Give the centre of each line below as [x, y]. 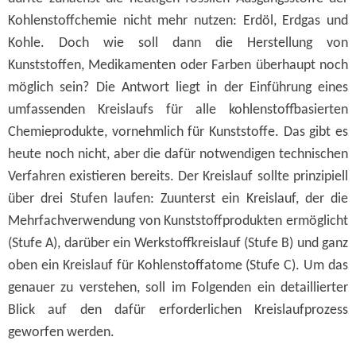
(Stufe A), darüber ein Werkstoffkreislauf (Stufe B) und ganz [178, 243]
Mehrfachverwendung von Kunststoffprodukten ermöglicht [178, 221]
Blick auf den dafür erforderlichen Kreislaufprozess [178, 310]
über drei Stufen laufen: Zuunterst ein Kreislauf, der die [178, 199]
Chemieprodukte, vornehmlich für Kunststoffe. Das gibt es [178, 132]
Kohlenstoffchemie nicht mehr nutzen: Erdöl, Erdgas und [178, 21]
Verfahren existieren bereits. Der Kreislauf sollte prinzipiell [178, 176]
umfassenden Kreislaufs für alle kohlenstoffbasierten [178, 110]
